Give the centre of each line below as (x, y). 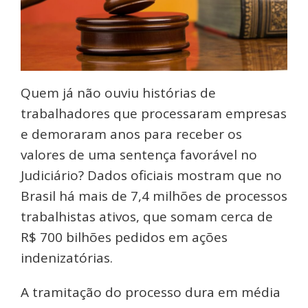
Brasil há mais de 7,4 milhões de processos (154, 196)
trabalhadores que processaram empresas (154, 114)
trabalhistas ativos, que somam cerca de (147, 217)
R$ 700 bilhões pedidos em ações (124, 238)
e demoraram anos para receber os (131, 134)
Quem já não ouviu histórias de (118, 93)
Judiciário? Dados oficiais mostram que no (151, 176)
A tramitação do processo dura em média (151, 293)
